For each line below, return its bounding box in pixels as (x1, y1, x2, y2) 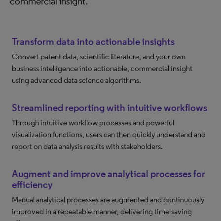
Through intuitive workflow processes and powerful (12, 118, 174, 127)
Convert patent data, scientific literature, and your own (12, 52, 185, 61)
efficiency (12, 179, 53, 190)
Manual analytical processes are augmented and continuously (12, 195, 204, 204)
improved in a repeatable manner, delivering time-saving (12, 207, 192, 216)
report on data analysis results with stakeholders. (12, 142, 163, 151)
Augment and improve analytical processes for (12, 168, 205, 180)
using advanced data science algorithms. (12, 75, 141, 85)
